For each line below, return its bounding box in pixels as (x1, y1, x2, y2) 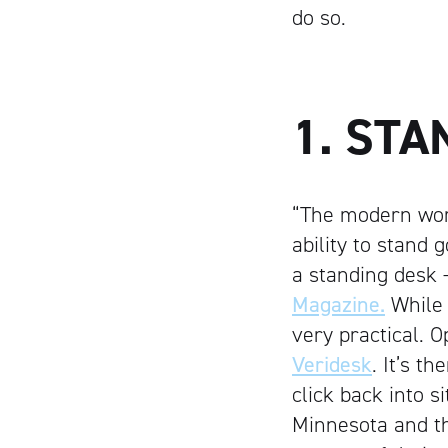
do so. (292, 2, 346, 32)
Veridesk (292, 349, 372, 379)
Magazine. (292, 289, 385, 319)
